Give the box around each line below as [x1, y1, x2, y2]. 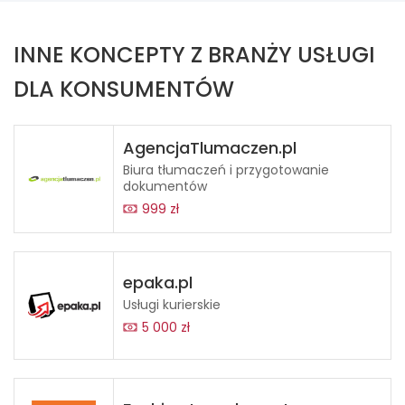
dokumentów [123, 177, 207, 195]
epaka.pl [123, 271, 193, 294]
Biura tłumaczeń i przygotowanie [123, 161, 329, 179]
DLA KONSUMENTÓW [14, 74, 234, 104]
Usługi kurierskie [123, 296, 221, 314]
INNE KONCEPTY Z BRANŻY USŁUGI [14, 40, 375, 70]
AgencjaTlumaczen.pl [123, 137, 297, 159]
